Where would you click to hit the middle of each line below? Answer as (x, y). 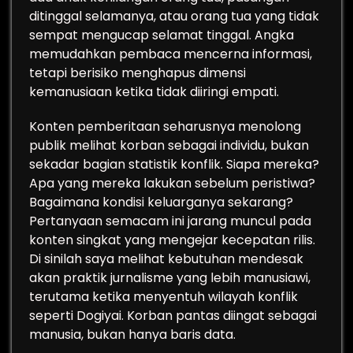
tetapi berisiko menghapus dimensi (137, 73)
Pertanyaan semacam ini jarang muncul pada (170, 221)
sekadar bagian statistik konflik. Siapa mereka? (174, 164)
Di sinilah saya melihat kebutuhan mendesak (166, 259)
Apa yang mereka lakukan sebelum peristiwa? (172, 183)
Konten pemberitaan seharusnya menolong (165, 126)
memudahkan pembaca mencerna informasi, (171, 54)
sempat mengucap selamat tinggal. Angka (162, 35)
